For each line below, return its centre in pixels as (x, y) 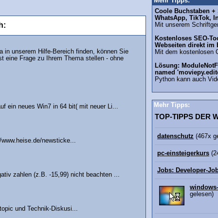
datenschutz (175, 136)
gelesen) (202, 194)
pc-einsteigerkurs (183, 154)
